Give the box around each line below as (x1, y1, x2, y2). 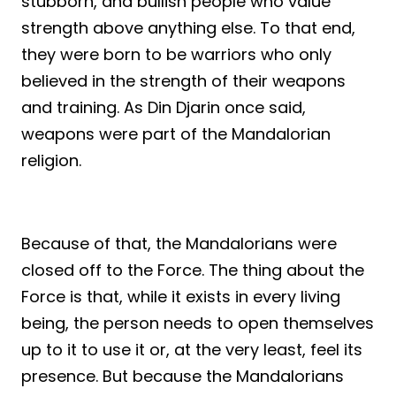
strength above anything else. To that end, (21, 17, 355, 40)
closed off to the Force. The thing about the (21, 259, 364, 282)
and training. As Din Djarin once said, (21, 96, 306, 119)
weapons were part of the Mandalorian (21, 123, 331, 146)
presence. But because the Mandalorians (21, 365, 344, 388)
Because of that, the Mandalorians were (21, 232, 337, 255)
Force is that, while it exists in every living (21, 286, 340, 308)
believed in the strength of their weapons (21, 70, 346, 93)
